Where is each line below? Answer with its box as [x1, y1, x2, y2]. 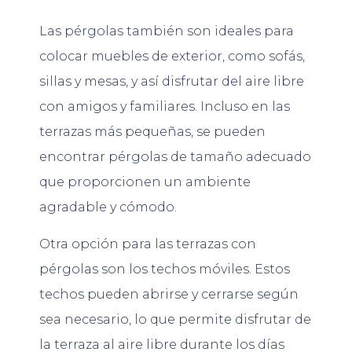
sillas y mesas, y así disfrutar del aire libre [39, 74, 304, 90]
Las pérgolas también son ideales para [39, 24, 294, 39]
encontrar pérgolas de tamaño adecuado [39, 149, 311, 165]
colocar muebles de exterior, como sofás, [39, 49, 305, 64]
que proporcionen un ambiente [39, 174, 251, 190]
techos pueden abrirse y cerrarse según [39, 286, 299, 302]
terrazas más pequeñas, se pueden [39, 124, 266, 140]
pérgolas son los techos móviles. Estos [39, 261, 290, 277]
